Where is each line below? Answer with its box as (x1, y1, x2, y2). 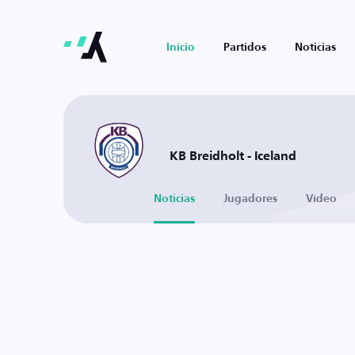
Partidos (223, 42, 266, 53)
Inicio (166, 42, 195, 53)
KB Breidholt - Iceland (170, 150, 296, 163)
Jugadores (223, 193, 277, 204)
